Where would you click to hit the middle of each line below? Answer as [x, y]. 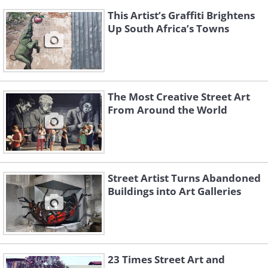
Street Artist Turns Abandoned [184, 178]
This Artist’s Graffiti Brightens [181, 15]
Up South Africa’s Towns [168, 28]
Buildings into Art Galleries [174, 191]
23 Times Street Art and [166, 259]
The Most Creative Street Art [179, 97]
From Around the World [167, 110]
